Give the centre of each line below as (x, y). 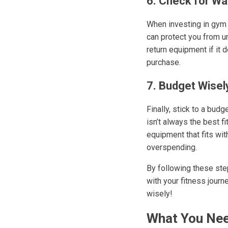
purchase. (164, 62)
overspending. (172, 147)
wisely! (160, 194)
